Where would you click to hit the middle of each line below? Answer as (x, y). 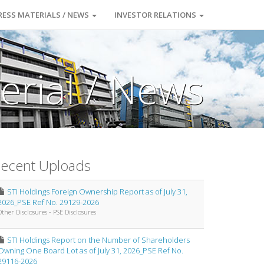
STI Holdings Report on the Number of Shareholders (98, 240)
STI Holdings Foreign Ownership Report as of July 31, (97, 192)
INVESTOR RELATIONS (156, 15)
